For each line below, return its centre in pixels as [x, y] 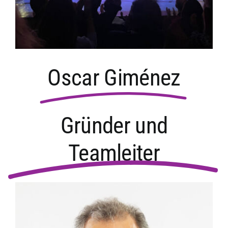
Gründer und [114, 126]
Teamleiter [114, 153]
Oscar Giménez [114, 78]
